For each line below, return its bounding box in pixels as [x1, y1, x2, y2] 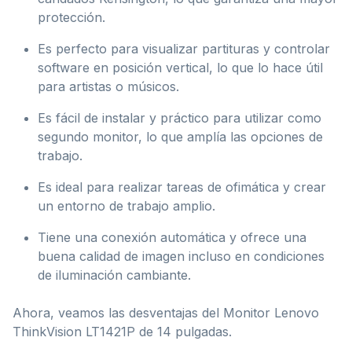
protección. [38, 9, 105, 25]
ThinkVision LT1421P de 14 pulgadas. [13, 323, 232, 339]
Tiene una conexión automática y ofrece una [38, 229, 306, 245]
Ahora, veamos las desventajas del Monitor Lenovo [13, 304, 319, 321]
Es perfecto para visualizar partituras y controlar [38, 40, 330, 57]
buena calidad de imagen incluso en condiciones [38, 247, 324, 264]
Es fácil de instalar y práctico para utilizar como [38, 109, 321, 126]
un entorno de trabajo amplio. [38, 197, 215, 214]
